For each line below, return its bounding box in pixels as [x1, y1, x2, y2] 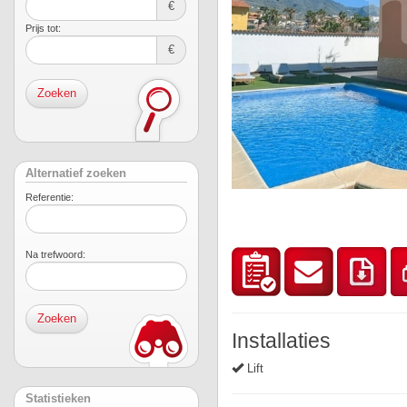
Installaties [232, 329, 331, 352]
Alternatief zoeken [25, 167, 126, 180]
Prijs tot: [25, 23, 61, 34]
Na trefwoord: [25, 249, 85, 260]
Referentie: [25, 192, 74, 203]
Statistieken [25, 392, 91, 405]
